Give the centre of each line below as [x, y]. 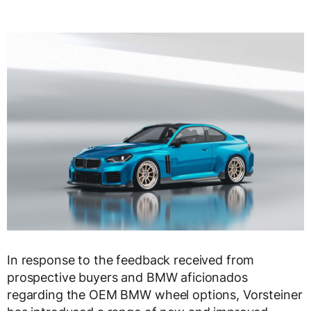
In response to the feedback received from [131, 260]
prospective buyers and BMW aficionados [127, 278]
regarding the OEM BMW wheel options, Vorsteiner [155, 295]
